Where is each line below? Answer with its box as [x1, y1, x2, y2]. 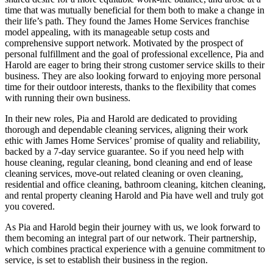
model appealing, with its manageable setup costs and [5, 26, 210, 37]
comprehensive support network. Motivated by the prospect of [5, 37, 243, 48]
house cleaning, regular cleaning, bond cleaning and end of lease [5, 157, 252, 168]
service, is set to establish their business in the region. [5, 254, 208, 265]
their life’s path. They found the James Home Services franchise [5, 15, 249, 26]
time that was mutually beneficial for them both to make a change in [5, 4, 264, 15]
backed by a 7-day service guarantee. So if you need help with [5, 146, 244, 157]
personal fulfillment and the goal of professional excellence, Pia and [5, 48, 264, 59]
